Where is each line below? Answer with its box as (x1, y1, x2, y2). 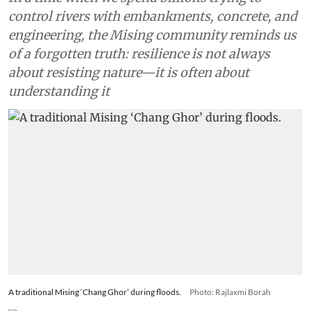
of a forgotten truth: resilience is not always (8, 46, 270, 62)
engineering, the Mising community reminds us (8, 27, 296, 44)
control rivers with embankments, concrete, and (8, 8, 297, 25)
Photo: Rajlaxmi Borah (190, 286, 271, 297)
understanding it (8, 83, 110, 100)
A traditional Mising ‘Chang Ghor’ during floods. (8, 286, 181, 297)
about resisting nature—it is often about (8, 65, 249, 81)
